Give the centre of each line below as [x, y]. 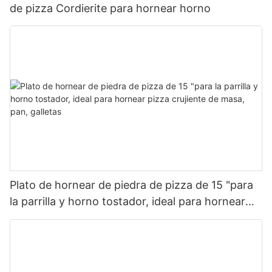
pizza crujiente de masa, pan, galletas [106, 218]
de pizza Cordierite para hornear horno [110, 8]
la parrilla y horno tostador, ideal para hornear [127, 202]
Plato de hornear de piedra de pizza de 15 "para [131, 185]
